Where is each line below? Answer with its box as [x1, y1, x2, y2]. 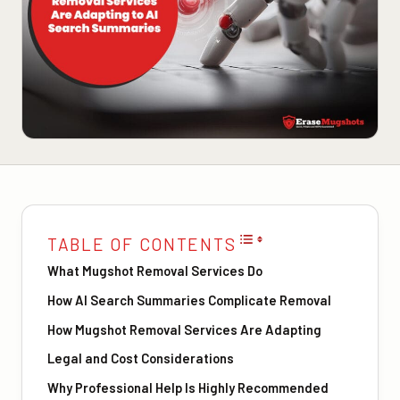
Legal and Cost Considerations [47, 350, 234, 367]
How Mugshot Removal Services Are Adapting [47, 321, 321, 337]
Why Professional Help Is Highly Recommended [47, 379, 329, 396]
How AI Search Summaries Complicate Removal [47, 291, 331, 308]
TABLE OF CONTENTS [47, 234, 237, 255]
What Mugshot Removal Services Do [47, 262, 262, 279]
